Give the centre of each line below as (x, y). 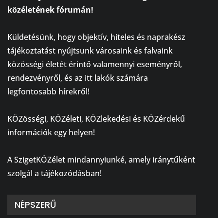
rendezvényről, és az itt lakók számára (78, 78)
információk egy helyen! (51, 133)
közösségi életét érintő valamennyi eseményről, (95, 64)
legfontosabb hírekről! (48, 92)
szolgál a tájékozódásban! (54, 173)
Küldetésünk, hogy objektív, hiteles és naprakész (96, 37)
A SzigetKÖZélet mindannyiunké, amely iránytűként (101, 160)
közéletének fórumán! (50, 10)
